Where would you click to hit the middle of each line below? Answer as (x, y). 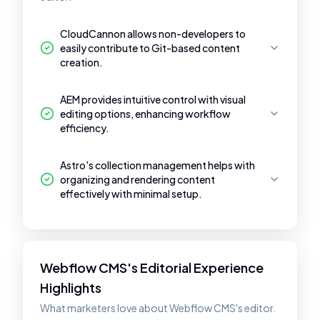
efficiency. (85, 128)
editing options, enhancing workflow (145, 114)
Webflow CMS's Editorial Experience (152, 267)
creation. (81, 62)
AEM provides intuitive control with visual (153, 99)
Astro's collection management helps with (157, 165)
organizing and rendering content (137, 179)
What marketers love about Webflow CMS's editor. (158, 308)
